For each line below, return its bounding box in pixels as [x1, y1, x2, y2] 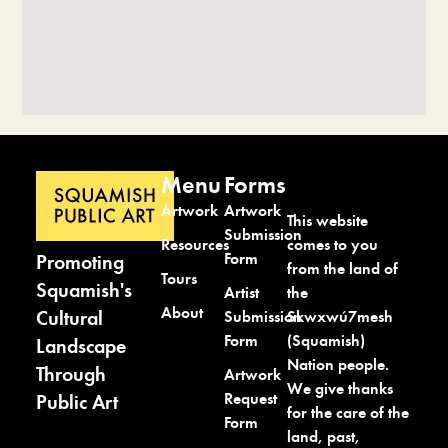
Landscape [35, 334, 126, 360]
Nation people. [286, 354, 389, 375]
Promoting [35, 250, 124, 276]
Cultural [35, 306, 103, 332]
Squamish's [35, 278, 132, 304]
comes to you [286, 234, 378, 255]
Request [224, 389, 277, 410]
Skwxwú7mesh [286, 306, 393, 327]
